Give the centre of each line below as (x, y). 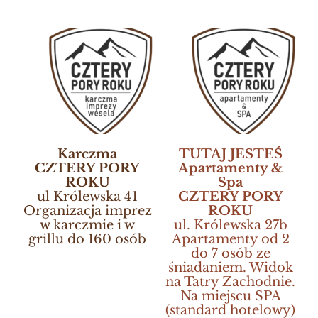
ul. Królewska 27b (230, 225)
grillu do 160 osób (88, 240)
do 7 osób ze (230, 254)
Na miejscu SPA (230, 296)
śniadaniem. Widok (230, 268)
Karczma (88, 154)
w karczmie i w (88, 225)
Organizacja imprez (87, 211)
